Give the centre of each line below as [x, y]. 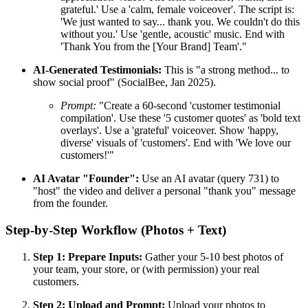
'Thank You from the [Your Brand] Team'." [154, 47]
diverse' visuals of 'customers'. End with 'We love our [176, 143]
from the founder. [70, 203]
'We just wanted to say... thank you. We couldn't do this [180, 22]
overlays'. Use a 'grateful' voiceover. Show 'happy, [169, 131]
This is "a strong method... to [225, 70]
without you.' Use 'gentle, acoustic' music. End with [173, 34]
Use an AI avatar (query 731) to [209, 179]
